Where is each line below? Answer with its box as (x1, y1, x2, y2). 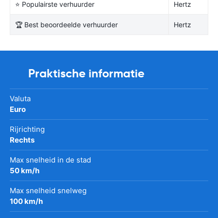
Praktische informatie (28, 66, 145, 81)
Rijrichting (10, 124, 45, 134)
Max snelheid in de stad (10, 155, 91, 164)
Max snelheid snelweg (10, 185, 87, 195)
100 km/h (10, 196, 43, 206)
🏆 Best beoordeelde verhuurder (15, 20, 118, 29)
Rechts (10, 135, 35, 145)
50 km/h (10, 165, 39, 175)
